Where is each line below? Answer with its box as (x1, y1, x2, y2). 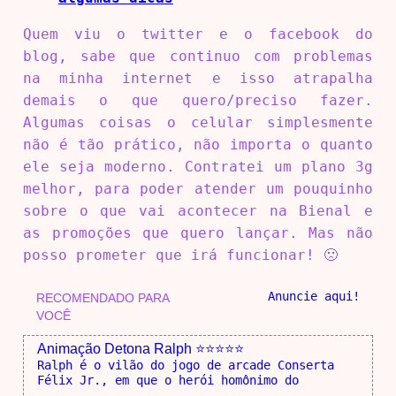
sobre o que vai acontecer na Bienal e (22, 202, 374, 220)
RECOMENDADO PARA (35, 291, 169, 306)
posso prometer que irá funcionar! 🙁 (22, 247, 338, 264)
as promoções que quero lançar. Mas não (22, 225, 374, 242)
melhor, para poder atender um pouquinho (22, 180, 374, 198)
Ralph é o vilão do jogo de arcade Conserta (36, 358, 334, 373)
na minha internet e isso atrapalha (22, 70, 374, 88)
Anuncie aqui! (268, 289, 361, 304)
